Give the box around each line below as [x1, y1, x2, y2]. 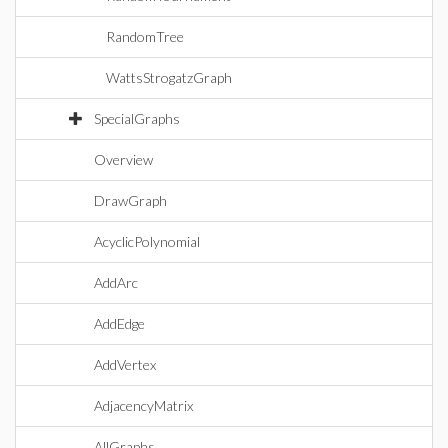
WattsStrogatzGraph [106, 69, 232, 86]
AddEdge [94, 315, 145, 332]
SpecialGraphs [94, 110, 180, 127]
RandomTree [106, 28, 184, 45]
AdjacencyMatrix [94, 397, 193, 414]
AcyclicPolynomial [94, 233, 200, 250]
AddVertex [94, 356, 156, 373]
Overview [94, 151, 153, 168]
